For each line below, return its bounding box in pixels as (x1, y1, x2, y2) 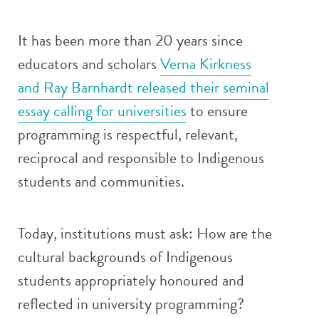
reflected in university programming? (18, 292, 244, 315)
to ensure (187, 99, 248, 122)
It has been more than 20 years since (18, 28, 243, 52)
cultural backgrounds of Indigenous (18, 245, 233, 268)
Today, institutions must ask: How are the (18, 221, 272, 245)
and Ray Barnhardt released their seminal (18, 75, 269, 99)
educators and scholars (18, 52, 160, 75)
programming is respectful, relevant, (18, 122, 238, 146)
